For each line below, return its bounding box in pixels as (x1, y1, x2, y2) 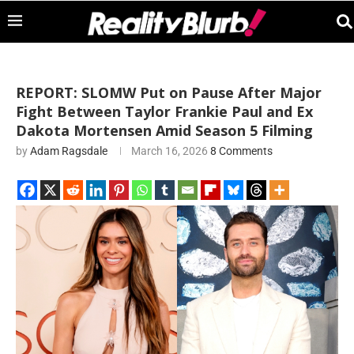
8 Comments (210, 145, 273, 157)
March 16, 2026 (131, 145, 208, 157)
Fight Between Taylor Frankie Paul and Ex (16, 102, 313, 121)
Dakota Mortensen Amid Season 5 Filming (16, 121, 313, 140)
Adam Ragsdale (30, 145, 107, 157)
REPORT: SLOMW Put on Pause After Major (16, 83, 322, 102)
